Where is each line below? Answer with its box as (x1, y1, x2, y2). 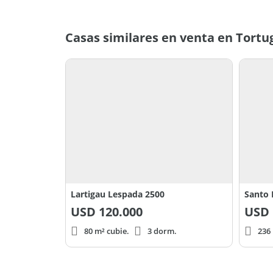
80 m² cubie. (84, 225, 129, 237)
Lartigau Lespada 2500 (71, 188, 165, 200)
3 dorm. (147, 225, 177, 237)
